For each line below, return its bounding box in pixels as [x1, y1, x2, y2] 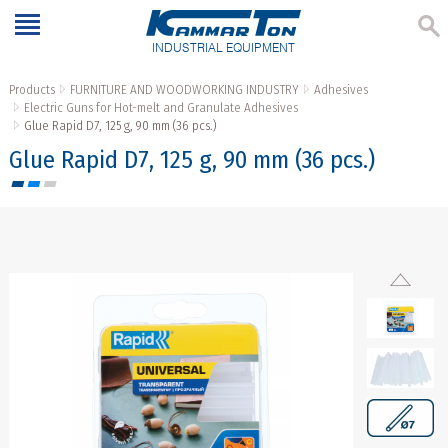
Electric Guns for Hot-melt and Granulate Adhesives [23, 100, 298, 116]
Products [8, 82, 55, 98]
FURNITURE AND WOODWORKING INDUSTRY [69, 82, 299, 98]
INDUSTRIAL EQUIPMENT [152, 40, 296, 56]
